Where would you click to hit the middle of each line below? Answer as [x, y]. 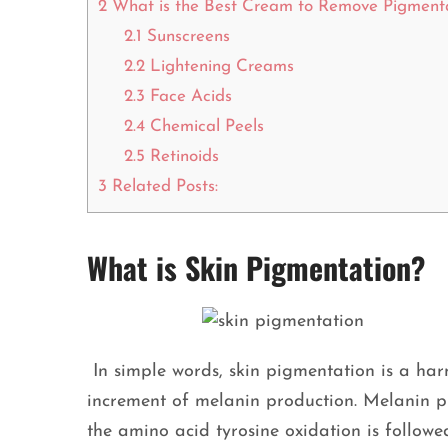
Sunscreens [185, 37]
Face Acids [188, 97]
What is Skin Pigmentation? [260, 268]
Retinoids [184, 157]
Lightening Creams [219, 67]
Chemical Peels [204, 127]
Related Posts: [162, 187]
